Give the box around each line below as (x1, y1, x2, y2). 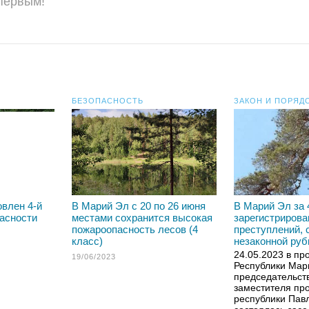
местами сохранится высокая (72, 212, 212, 223)
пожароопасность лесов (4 (72, 223, 198, 235)
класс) (72, 235, 103, 247)
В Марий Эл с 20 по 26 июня (72, 200, 206, 212)
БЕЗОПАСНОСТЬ (72, 97, 143, 105)
